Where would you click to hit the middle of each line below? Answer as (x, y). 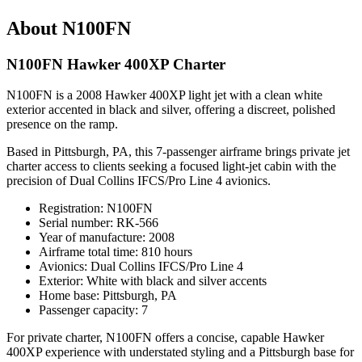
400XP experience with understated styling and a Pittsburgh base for (180, 352)
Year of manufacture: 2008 (107, 238)
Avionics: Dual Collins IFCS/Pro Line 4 (141, 267)
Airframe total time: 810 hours (116, 252)
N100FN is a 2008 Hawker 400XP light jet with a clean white (164, 95)
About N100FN (69, 28)
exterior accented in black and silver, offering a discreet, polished (171, 110)
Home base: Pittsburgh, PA (108, 296)
